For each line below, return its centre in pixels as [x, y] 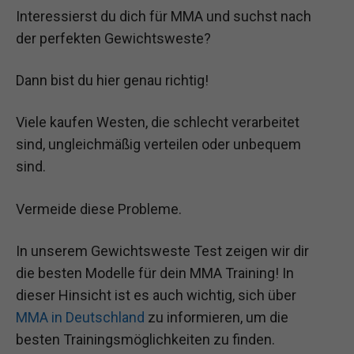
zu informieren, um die [217, 317]
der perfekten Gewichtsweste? [113, 38]
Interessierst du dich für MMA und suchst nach [164, 16]
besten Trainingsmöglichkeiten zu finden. [145, 339]
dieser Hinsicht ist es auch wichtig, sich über [156, 295]
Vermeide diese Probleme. [99, 209]
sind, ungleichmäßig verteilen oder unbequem [158, 145]
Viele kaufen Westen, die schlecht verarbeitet [158, 122]
